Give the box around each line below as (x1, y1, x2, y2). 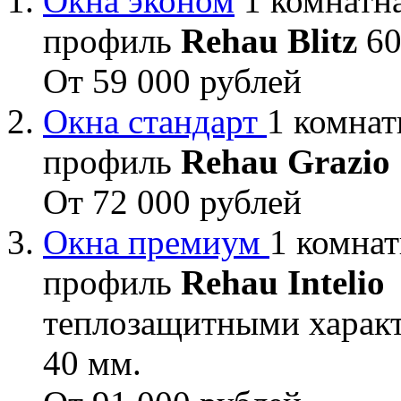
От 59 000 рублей (43, 61, 302, 100)
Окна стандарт (43, 101, 267, 141)
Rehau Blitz (181, 21, 357, 60)
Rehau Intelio (181, 262, 385, 302)
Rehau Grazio (181, 141, 390, 181)
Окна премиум (43, 222, 269, 261)
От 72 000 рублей (43, 182, 302, 221)
